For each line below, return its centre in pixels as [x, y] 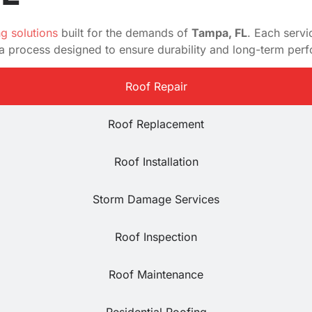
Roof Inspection [156, 237]
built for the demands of [125, 32]
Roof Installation [156, 162]
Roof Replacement [156, 124]
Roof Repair [156, 87]
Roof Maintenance [156, 275]
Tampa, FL [219, 32]
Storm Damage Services [156, 200]
